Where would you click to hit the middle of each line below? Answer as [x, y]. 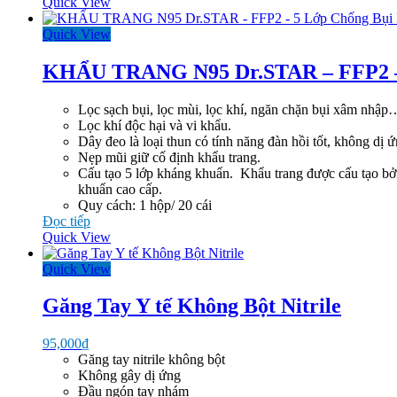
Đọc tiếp [66, 221]
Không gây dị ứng [129, 376]
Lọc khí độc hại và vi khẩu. [155, 125]
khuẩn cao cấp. [120, 189]
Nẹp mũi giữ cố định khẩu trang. [169, 157]
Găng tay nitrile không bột [152, 360]
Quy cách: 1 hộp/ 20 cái [145, 205]
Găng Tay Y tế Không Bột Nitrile [192, 306]
